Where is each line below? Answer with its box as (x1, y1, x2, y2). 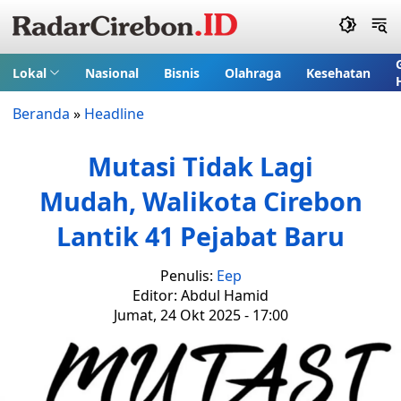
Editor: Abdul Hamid (132, 286, 269, 305)
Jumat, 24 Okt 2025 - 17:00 (113, 305, 288, 325)
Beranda (13, 104, 70, 124)
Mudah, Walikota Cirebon (38, 183, 363, 218)
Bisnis (163, 64, 200, 81)
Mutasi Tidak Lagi (88, 149, 313, 183)
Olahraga (224, 64, 281, 81)
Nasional (84, 64, 139, 81)
